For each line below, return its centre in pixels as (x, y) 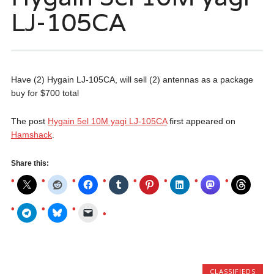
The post (29, 121)
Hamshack (31, 134)
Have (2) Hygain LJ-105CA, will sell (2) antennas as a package (132, 79)
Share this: (30, 163)
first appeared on (201, 121)
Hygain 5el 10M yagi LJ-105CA (107, 121)
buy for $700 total (45, 93)
